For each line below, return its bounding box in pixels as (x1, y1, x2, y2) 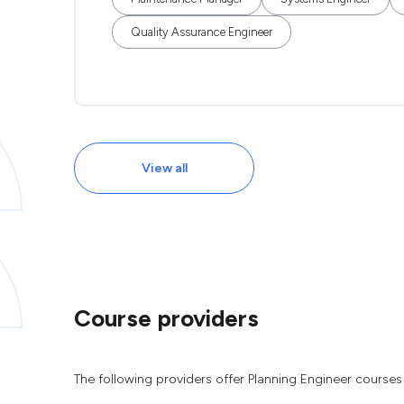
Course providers (74, 304, 259, 333)
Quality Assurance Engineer (131, 25, 272, 39)
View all (141, 161, 188, 176)
